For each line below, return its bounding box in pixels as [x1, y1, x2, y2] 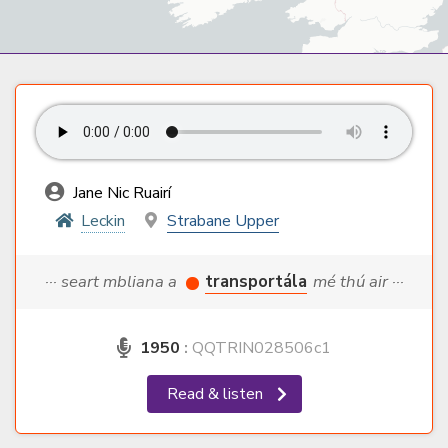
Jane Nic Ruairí [69, 182, 171, 205]
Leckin [81, 210, 125, 233]
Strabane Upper [166, 210, 279, 233]
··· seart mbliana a [44, 270, 181, 294]
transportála [204, 270, 307, 294]
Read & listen [166, 383, 267, 406]
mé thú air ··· [312, 270, 404, 294]
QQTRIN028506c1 [188, 337, 331, 360]
